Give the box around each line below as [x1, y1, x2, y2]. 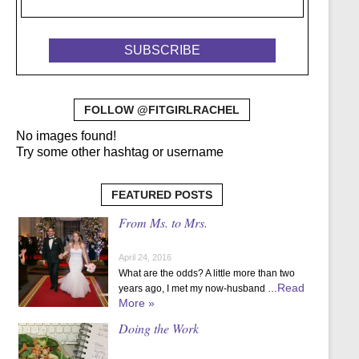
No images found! [15, 129, 116, 143]
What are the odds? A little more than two [118, 268, 295, 280]
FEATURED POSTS [111, 188, 213, 202]
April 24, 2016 [118, 252, 171, 263]
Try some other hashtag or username [15, 145, 224, 159]
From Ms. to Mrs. [118, 214, 208, 232]
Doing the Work [118, 320, 199, 337]
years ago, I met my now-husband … [118, 283, 277, 295]
